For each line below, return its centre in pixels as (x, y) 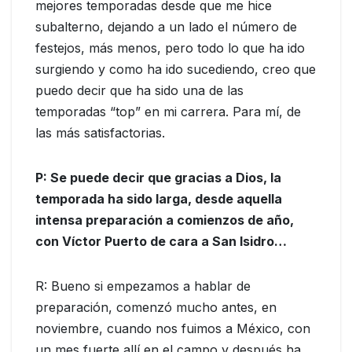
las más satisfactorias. (100, 133)
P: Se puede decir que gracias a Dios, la (158, 178)
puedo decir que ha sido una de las (139, 91)
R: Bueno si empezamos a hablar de (143, 286)
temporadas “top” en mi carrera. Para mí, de (168, 112)
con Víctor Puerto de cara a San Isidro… (161, 242)
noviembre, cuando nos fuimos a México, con (173, 329)
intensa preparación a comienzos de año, (165, 220)
